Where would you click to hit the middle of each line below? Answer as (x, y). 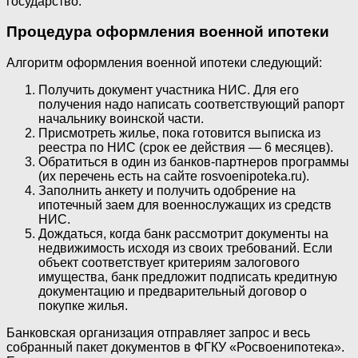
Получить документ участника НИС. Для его (169, 90)
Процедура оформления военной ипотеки (168, 32)
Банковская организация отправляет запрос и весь (158, 333)
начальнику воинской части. (121, 119)
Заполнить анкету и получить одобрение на (167, 191)
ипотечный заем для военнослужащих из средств (185, 205)
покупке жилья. (83, 306)
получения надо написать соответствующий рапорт (191, 105)
